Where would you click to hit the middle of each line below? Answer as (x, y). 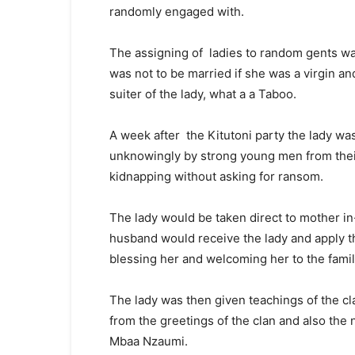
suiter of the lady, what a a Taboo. (203, 94)
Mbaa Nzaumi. (149, 341)
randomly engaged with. (177, 11)
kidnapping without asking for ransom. (216, 176)
